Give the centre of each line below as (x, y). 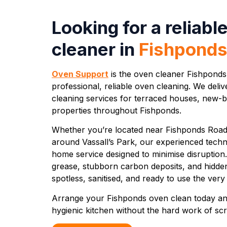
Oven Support (80, 74)
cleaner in (95, 49)
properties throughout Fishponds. (117, 110)
